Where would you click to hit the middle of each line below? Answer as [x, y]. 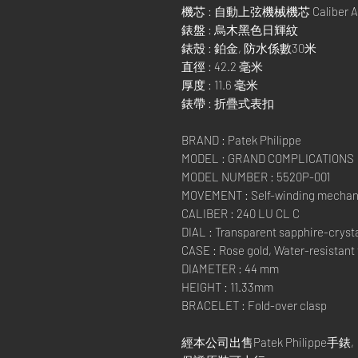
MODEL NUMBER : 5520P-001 [256, 177]
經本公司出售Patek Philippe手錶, [268, 342]
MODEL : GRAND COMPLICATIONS [268, 158]
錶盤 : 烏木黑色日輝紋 [240, 30]
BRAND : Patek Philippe [241, 140]
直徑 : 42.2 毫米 [222, 66]
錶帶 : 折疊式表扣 [228, 103]
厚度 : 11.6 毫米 [220, 85]
